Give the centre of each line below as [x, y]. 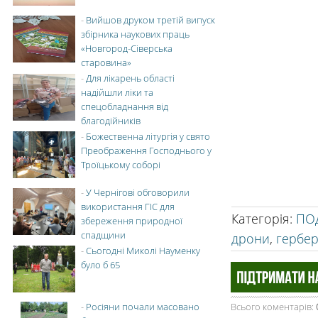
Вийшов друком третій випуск [150, 20]
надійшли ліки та [117, 92]
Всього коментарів [271, 307]
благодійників [111, 121]
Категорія [261, 219]
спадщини [103, 235]
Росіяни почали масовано [143, 307]
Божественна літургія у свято [148, 136]
